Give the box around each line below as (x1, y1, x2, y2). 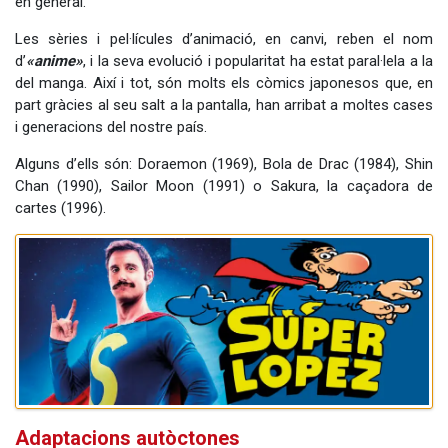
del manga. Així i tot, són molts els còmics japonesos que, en (15, 74, 433, 93)
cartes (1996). (15, 199, 106, 218)
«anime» (26, 52, 83, 71)
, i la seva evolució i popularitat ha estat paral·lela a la (83, 52, 433, 71)
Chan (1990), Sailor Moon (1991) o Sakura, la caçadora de (15, 177, 433, 196)
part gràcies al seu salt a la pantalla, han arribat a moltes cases (15, 96, 433, 115)
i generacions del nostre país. (15, 118, 207, 137)
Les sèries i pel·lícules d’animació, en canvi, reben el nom (15, 30, 433, 49)
